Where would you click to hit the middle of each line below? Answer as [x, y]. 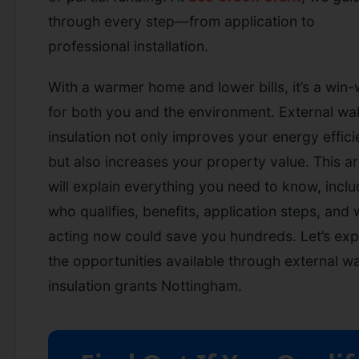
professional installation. [128, 46]
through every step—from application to [182, 21]
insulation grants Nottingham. [145, 285]
